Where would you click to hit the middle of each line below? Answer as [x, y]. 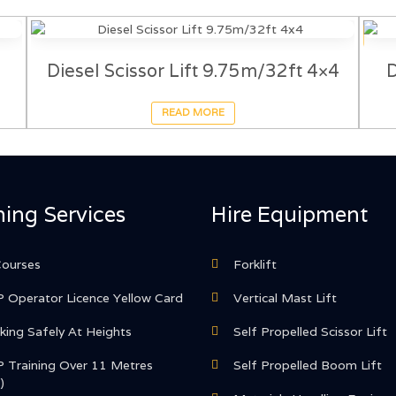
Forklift [255, 265]
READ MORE [193, 113]
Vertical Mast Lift [285, 298]
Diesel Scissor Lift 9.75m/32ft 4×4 [193, 70]
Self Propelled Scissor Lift [310, 332]
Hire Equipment [289, 215]
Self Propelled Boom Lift [308, 366]
